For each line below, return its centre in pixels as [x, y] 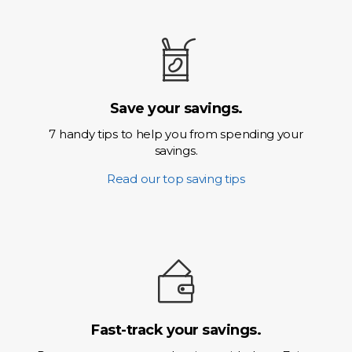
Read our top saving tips [176, 179]
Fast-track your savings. [176, 330]
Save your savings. [176, 108]
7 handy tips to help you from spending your [176, 134]
